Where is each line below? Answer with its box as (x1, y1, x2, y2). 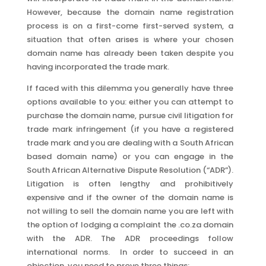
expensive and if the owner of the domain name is (26, 192, 234, 203)
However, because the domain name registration (26, 7, 234, 18)
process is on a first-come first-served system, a (26, 20, 234, 31)
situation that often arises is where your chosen (26, 34, 234, 45)
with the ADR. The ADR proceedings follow (26, 233, 234, 244)
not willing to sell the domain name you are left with (26, 205, 234, 217)
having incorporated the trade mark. (26, 61, 169, 72)
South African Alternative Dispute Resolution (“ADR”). (26, 164, 234, 176)
